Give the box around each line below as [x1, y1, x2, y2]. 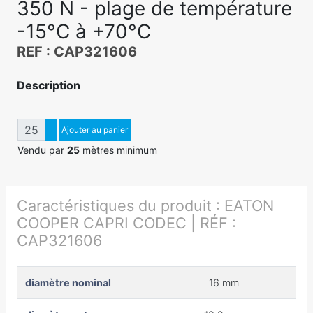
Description [17, 78, 80, 92]
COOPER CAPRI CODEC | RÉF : [17, 213, 236, 232]
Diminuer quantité [50, 135, 128, 147]
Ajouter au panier [61, 124, 128, 135]
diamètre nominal [25, 276, 111, 289]
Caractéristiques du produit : [17, 196, 224, 214]
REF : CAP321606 [17, 43, 137, 60]
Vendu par [17, 143, 67, 156]
